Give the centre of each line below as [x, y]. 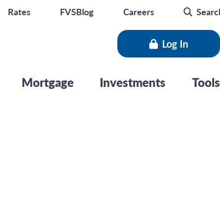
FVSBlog [77, 12]
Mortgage [47, 82]
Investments [133, 82]
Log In [175, 44]
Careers [139, 12]
